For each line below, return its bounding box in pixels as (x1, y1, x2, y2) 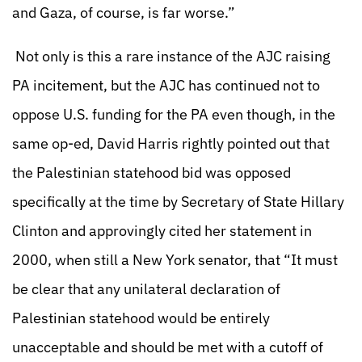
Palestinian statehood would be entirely (12, 309, 270, 327)
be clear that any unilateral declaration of (12, 280, 280, 298)
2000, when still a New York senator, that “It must (12, 250, 338, 269)
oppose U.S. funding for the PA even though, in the (12, 105, 335, 124)
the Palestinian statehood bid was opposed (12, 163, 291, 182)
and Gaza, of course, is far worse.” (12, 3, 235, 22)
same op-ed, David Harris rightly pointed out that (12, 134, 330, 153)
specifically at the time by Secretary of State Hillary (12, 192, 344, 211)
